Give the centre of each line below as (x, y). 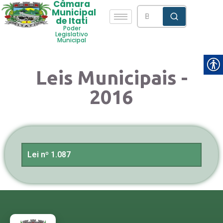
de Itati (72, 21)
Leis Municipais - (111, 77)
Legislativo (72, 34)
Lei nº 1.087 (49, 155)
